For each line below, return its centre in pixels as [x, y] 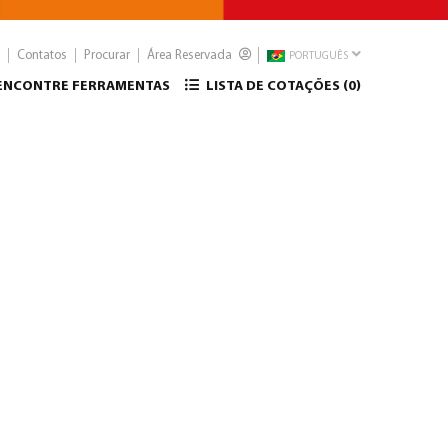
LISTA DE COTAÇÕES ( [275, 86]
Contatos [42, 55]
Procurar [107, 55]
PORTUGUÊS [317, 57]
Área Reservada [191, 55]
